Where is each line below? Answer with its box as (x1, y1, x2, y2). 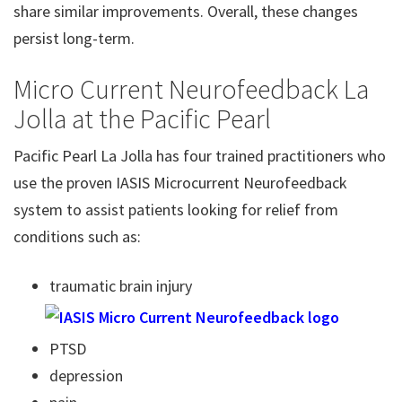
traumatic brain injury (49, 275, 192, 296)
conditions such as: (13, 226, 141, 247)
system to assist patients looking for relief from (13, 199, 338, 220)
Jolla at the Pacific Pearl (13, 101, 271, 135)
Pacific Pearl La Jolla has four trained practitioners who (13, 145, 386, 166)
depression (49, 365, 123, 386)
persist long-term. (13, 28, 135, 48)
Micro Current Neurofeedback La (13, 72, 369, 106)
